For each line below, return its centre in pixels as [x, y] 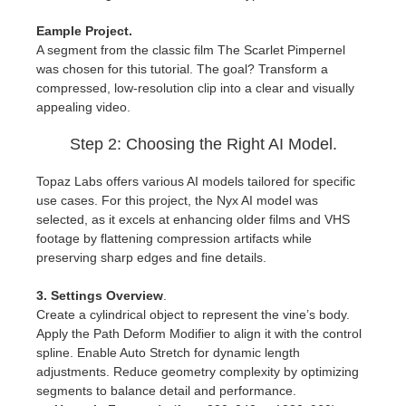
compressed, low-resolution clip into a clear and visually [195, 88]
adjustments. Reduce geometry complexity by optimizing [198, 372]
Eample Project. [84, 31]
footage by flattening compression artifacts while [174, 238]
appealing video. [83, 107]
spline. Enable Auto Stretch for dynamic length [168, 353]
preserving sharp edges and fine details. [151, 257]
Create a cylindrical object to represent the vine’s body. [193, 314]
